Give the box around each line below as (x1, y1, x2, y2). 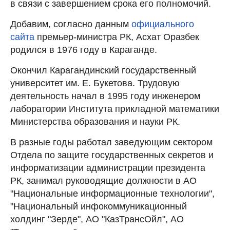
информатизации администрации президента (10, 162, 205, 173)
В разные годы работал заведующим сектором (10, 137, 213, 147)
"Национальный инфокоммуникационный (10, 201, 187, 212)
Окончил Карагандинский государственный (10, 65, 196, 75)
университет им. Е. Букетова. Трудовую (10, 78, 180, 88)
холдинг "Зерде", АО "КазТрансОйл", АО (10, 214, 184, 224)
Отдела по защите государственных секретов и (10, 149, 214, 160)
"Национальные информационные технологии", (10, 188, 215, 199)
